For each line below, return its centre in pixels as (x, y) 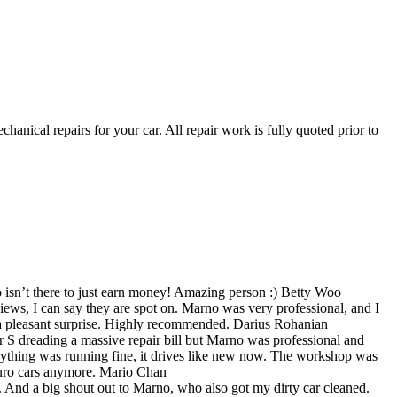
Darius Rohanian (280, 323)
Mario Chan (133, 371)
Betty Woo (311, 292)
